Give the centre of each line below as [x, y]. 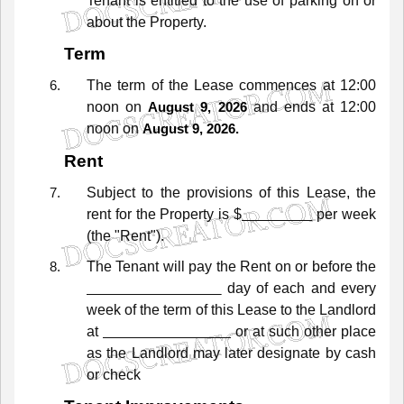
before [332, 266]
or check [114, 374]
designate [289, 353]
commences [278, 86]
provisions [219, 192]
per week [344, 214]
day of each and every [299, 288]
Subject [111, 192]
